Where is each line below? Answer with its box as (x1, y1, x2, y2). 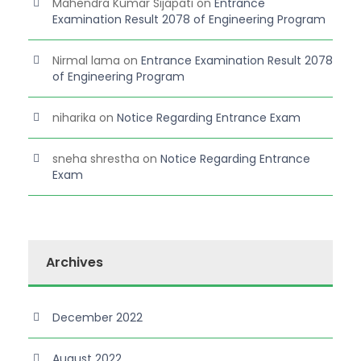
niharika (52, 110, 96, 127)
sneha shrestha (52, 151, 139, 168)
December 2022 (52, 309, 143, 326)
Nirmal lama (52, 52, 120, 69)
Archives (46, 253, 103, 272)
